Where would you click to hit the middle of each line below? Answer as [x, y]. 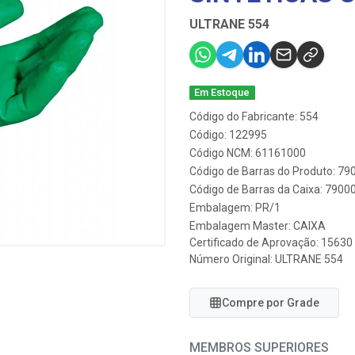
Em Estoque [222, 92]
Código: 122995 [228, 135]
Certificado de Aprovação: [255, 242]
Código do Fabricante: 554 [254, 116]
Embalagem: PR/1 [235, 208]
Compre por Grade [271, 303]
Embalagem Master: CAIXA [258, 226]
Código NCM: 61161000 [248, 153]
